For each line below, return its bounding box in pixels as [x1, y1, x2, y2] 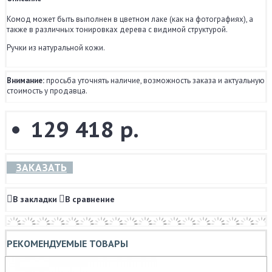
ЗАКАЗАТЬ [16, 161, 67, 174]
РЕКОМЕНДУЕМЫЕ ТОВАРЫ [7, 237, 128, 250]
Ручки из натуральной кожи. [7, 42, 105, 53]
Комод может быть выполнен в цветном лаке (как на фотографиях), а [7, 14, 253, 25]
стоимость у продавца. [7, 86, 87, 97]
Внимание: [7, 75, 44, 86]
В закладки [13, 194, 57, 205]
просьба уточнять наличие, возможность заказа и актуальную [44, 75, 265, 86]
